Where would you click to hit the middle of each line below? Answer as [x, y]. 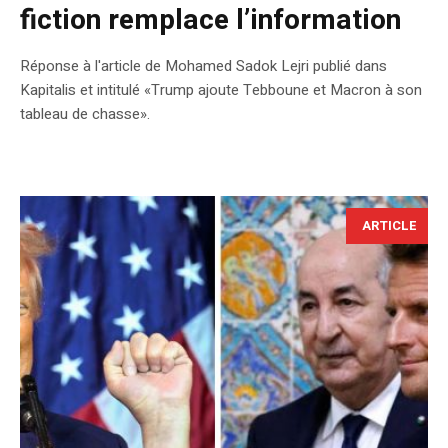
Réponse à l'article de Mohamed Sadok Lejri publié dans [203, 66]
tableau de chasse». [85, 114]
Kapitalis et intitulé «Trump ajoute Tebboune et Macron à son [221, 90]
